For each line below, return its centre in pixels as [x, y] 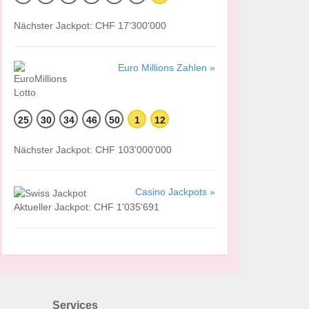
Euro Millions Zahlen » [166, 68]
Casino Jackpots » [175, 192]
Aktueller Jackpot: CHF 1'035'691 [87, 207]
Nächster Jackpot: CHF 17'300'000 [90, 26]
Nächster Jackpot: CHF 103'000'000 [93, 150]
